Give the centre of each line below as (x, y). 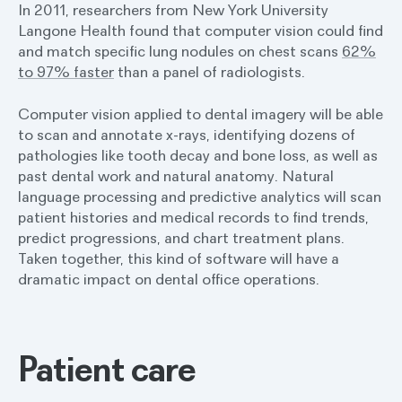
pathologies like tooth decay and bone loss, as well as (198, 155)
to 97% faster (66, 71)
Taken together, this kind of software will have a (179, 258)
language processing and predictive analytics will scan (200, 196)
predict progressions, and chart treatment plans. (181, 237)
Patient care (107, 368)
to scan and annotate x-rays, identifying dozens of (187, 134)
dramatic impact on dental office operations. (169, 279)
